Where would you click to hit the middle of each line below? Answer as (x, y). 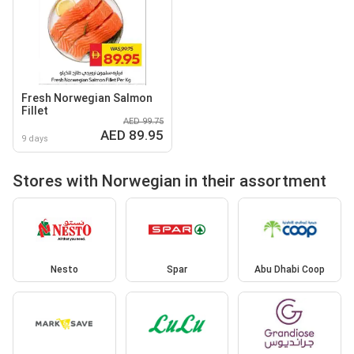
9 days (35, 138)
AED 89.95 (132, 135)
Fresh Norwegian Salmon (87, 98)
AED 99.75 (143, 121)
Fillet (35, 110)
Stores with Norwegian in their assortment (169, 181)
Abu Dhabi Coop (290, 270)
